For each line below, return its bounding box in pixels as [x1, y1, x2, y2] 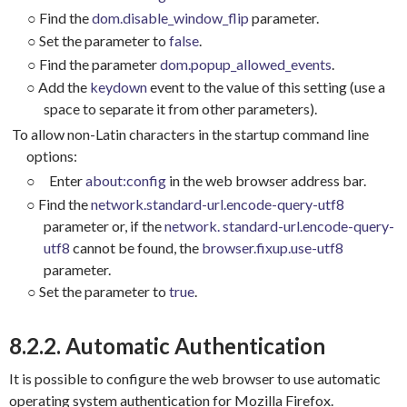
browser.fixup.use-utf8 [201, 239, 343, 257]
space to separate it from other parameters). [43, 100, 317, 118]
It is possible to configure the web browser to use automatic [8, 370, 381, 388]
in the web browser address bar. [165, 172, 366, 190]
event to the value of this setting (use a [146, 78, 385, 96]
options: [25, 146, 77, 164]
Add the [37, 78, 90, 96]
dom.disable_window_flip [91, 9, 249, 27]
